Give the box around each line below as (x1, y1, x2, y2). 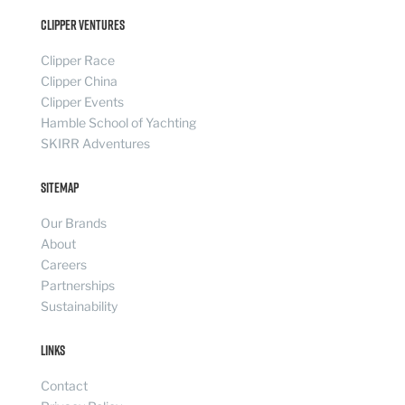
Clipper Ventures (40, 14, 125, 34)
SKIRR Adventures (40, 135, 150, 151)
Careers (40, 256, 87, 272)
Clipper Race (40, 52, 115, 68)
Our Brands (40, 214, 107, 231)
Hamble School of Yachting (40, 114, 196, 130)
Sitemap (40, 177, 79, 197)
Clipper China (40, 72, 118, 89)
